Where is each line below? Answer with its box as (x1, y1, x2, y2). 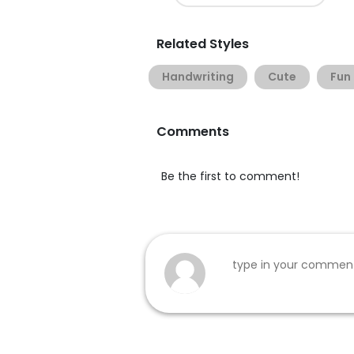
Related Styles (156, 35, 249, 53)
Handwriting (162, 69, 234, 85)
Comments (156, 122, 229, 141)
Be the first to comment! (161, 168, 299, 184)
